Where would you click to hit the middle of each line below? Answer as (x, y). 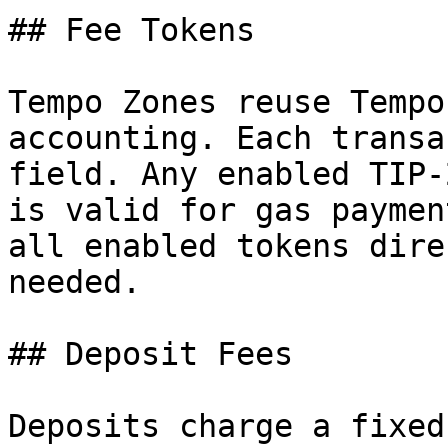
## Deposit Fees (150, 354)
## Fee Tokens (131, 30)
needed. (74, 282)
